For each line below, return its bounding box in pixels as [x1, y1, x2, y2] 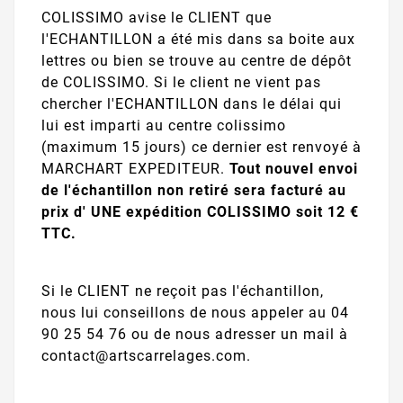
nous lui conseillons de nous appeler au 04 [41, 303, 349, 321]
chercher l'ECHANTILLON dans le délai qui [41, 95, 342, 113]
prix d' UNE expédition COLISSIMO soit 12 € [41, 203, 359, 221]
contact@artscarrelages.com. [41, 346, 251, 364]
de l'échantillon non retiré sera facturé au [41, 182, 346, 200]
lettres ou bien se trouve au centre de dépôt [41, 52, 352, 70]
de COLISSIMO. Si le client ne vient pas [41, 74, 321, 92]
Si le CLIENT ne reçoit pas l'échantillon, [41, 282, 324, 300]
